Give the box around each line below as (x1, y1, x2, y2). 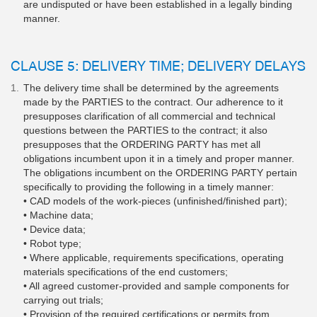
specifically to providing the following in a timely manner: (23, 181, 274, 193)
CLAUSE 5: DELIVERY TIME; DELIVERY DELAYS (11, 57, 306, 74)
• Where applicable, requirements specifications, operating (23, 252, 284, 264)
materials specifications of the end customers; (23, 266, 228, 278)
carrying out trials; (23, 294, 103, 306)
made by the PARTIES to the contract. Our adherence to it (23, 96, 283, 108)
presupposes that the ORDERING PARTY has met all (23, 139, 260, 151)
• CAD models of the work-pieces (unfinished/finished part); (23, 195, 287, 207)
